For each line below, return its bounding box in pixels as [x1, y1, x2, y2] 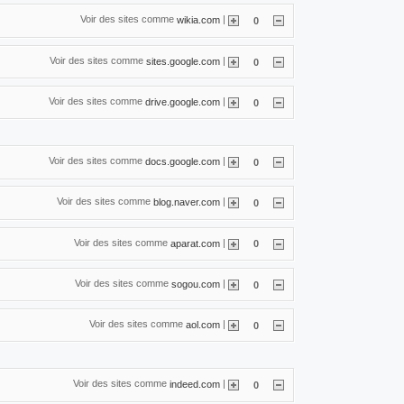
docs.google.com [145, 155, 220, 167]
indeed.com [170, 378, 220, 390]
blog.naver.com [153, 196, 220, 207]
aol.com [186, 318, 220, 330]
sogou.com [171, 278, 220, 289]
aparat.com [170, 237, 220, 249]
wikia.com [177, 14, 220, 25]
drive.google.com [145, 96, 220, 107]
